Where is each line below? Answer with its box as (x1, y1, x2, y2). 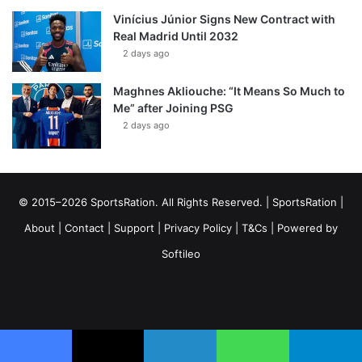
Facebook (91, 285, 159, 303)
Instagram (246, 285, 316, 303)
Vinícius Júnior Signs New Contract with (113, 12, 335, 27)
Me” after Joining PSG (113, 101, 234, 116)
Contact (65, 221, 104, 235)
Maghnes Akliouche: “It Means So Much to (113, 84, 345, 99)
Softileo (162, 247, 200, 261)
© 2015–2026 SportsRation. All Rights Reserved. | (19, 196, 272, 209)
